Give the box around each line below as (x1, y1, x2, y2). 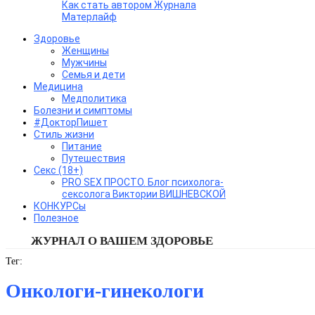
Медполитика (62, 92, 127, 104)
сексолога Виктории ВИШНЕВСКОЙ (62, 188, 226, 200)
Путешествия (62, 152, 125, 164)
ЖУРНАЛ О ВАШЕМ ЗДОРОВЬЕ (30, 233, 213, 247)
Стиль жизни (34, 128, 94, 140)
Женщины (62, 44, 109, 56)
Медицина (34, 80, 83, 92)
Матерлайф (62, 11, 117, 22)
